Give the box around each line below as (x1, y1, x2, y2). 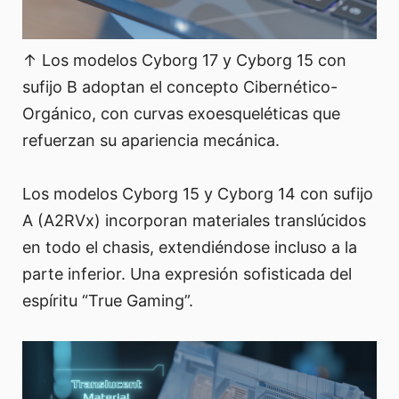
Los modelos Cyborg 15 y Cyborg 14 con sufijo (22, 184, 373, 204)
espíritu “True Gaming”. (22, 291, 193, 311)
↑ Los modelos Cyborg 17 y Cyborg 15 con (22, 51, 346, 70)
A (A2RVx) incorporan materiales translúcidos (22, 211, 366, 231)
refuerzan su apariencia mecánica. (22, 131, 280, 151)
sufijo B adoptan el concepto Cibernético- (22, 77, 338, 97)
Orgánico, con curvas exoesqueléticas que (22, 104, 340, 124)
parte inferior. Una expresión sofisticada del (22, 265, 352, 284)
